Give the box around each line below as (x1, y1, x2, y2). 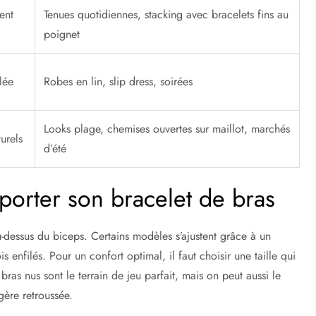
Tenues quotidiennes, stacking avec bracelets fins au (44, 6, 289, 23)
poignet (44, 26, 80, 43)
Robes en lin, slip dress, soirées (44, 73, 193, 90)
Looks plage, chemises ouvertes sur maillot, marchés (44, 121, 291, 138)
